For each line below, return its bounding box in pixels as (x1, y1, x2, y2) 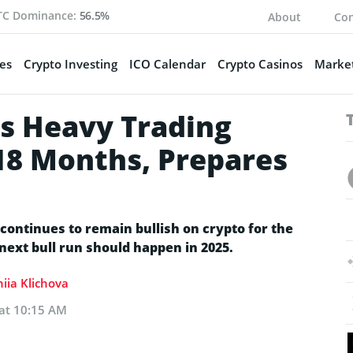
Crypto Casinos (217, 55, 303, 72)
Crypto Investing (23, 55, 117, 72)
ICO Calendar (128, 55, 206, 72)
